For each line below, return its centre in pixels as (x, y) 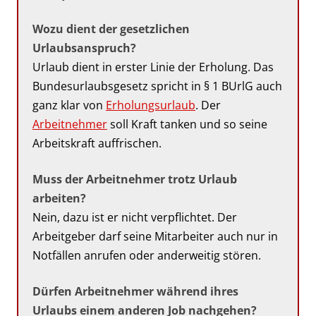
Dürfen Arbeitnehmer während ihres (135, 291)
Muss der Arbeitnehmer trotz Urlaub (135, 179)
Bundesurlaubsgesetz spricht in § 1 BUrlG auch (157, 86)
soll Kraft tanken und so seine (187, 124)
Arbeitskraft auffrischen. (97, 143)
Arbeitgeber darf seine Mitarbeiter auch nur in (155, 236)
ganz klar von (69, 105)
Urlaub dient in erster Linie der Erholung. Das (153, 67)
